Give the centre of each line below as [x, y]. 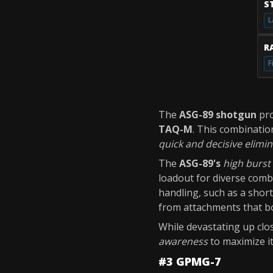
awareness [183, 241]
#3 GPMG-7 [190, 261]
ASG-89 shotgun [218, 115]
